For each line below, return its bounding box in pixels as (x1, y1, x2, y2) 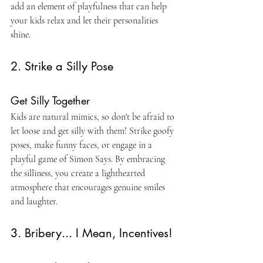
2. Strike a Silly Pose (11, 59, 113, 74)
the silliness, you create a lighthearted (11, 167, 147, 179)
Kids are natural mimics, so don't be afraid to (11, 111, 177, 123)
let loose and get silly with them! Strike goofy (11, 125, 176, 137)
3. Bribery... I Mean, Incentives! (11, 225, 173, 241)
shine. (11, 29, 31, 41)
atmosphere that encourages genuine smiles (11, 181, 167, 193)
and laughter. (11, 195, 58, 207)
